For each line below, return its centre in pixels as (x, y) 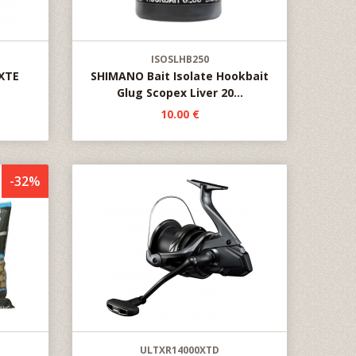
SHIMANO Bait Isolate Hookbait (180, 76)
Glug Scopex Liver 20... (180, 93)
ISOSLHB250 (180, 59)
